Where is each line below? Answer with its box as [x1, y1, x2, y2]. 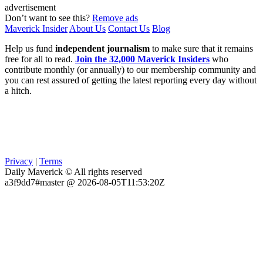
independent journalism [55, 43, 150, 53]
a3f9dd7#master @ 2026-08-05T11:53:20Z [5, 177, 165, 187]
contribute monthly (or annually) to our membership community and [5, 64, 256, 75]
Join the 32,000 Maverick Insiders [75, 53, 210, 64]
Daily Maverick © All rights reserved [5, 166, 142, 177]
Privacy [5, 156, 33, 166]
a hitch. [5, 85, 32, 96]
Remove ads [92, 12, 138, 23]
